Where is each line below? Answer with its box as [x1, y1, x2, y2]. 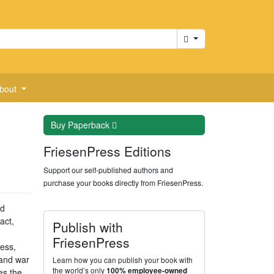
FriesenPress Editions [43, 142, 172, 160]
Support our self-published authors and [43, 165, 174, 175]
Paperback [67, 118, 112, 131]
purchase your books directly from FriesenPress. [43, 177, 204, 188]
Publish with [53, 218, 124, 236]
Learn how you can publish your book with [53, 254, 193, 265]
